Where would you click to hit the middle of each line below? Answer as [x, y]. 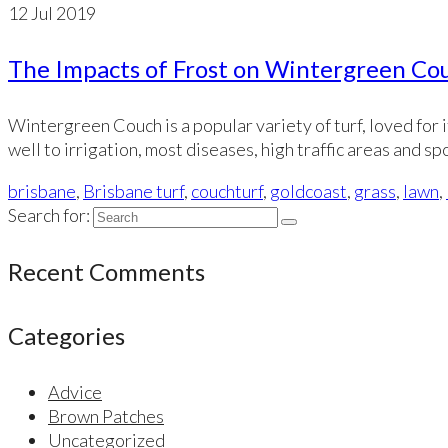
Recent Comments [106, 271]
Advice [75, 392]
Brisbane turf [133, 191]
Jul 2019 [62, 13]
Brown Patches [106, 416]
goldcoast [308, 191]
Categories [66, 335]
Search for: [49, 215]
